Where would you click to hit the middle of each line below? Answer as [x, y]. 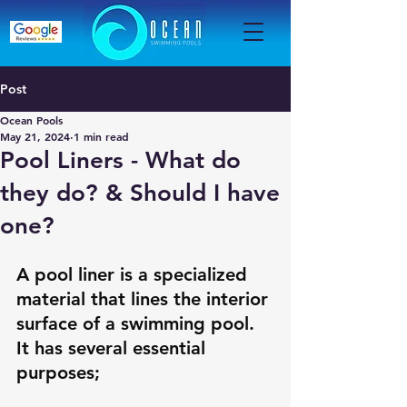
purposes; [61, 372]
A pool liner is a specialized [134, 274]
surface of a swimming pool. [138, 323]
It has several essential [114, 348]
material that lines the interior [145, 299]
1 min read [101, 136]
